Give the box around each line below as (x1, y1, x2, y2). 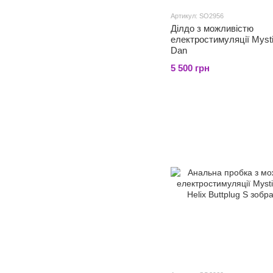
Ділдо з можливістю (171, 23, 253, 34)
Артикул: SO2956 (171, 12, 224, 19)
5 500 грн (171, 63, 210, 73)
